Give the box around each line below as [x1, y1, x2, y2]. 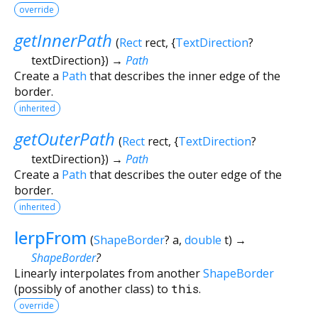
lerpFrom [14, 225, 87, 249]
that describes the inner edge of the [87, 67, 280, 84]
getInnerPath [14, 28, 112, 52]
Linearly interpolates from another [14, 265, 203, 281]
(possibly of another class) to [14, 280, 171, 297]
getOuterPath [14, 126, 115, 150]
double [184, 231, 221, 248]
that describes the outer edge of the [87, 166, 282, 182]
